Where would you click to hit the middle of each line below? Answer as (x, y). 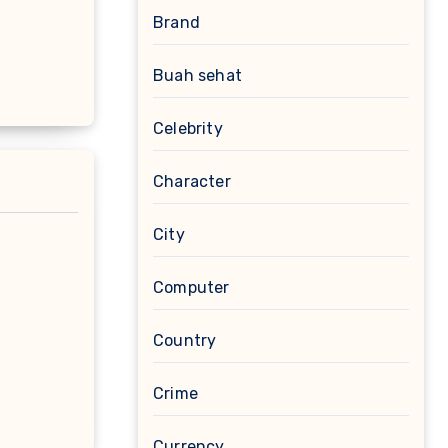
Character (192, 181)
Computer (191, 287)
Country (185, 340)
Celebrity (188, 128)
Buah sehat (197, 75)
